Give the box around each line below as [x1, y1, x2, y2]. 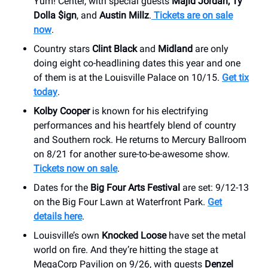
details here [33, 210, 82, 222]
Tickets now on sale [33, 162, 117, 174]
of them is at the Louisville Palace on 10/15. [33, 71, 222, 83]
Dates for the [33, 181, 90, 193]
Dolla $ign [33, 9, 77, 21]
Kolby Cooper [33, 105, 90, 117]
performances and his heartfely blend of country [33, 119, 236, 131]
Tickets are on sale [151, 9, 233, 21]
